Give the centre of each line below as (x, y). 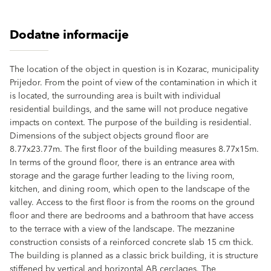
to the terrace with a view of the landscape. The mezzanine (122, 229)
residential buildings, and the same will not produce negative (129, 109)
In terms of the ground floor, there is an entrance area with (122, 162)
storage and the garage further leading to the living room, (122, 176)
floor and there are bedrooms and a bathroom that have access (132, 216)
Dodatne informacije (69, 35)
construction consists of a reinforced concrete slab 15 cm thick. (132, 242)
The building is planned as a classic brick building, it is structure (134, 256)
